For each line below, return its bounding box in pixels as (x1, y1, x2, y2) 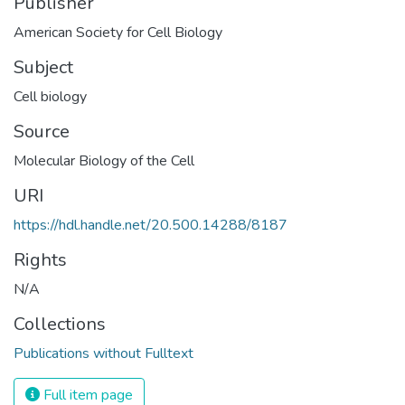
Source (14, 118, 70, 144)
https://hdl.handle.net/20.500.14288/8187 (14, 214, 287, 235)
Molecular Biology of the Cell (14, 150, 194, 171)
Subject (14, 54, 73, 80)
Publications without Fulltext (14, 343, 193, 363)
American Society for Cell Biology (14, 22, 222, 42)
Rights (14, 247, 67, 272)
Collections (14, 311, 106, 336)
